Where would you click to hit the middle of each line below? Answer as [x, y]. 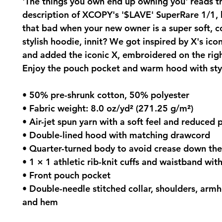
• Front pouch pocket [66, 175]
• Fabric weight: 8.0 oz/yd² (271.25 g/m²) [108, 108]
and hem [40, 202]
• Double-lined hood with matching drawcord [116, 135]
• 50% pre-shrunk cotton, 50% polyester [106, 95]
